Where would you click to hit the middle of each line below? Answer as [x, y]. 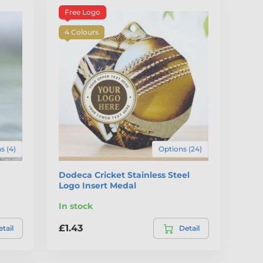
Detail [189, 228]
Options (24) [180, 149]
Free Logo [83, 12]
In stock [76, 206]
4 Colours [82, 32]
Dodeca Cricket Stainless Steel [124, 175]
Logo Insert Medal [98, 185]
